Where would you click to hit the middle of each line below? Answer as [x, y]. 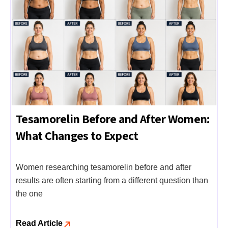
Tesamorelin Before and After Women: [113, 118]
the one [29, 193]
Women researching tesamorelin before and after [104, 167]
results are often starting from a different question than [112, 180]
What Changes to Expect [77, 135]
